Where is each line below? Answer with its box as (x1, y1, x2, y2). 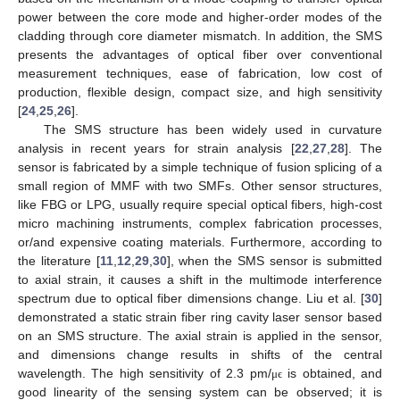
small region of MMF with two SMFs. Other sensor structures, (18, 178, 382, 193)
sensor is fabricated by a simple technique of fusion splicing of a (18, 159, 382, 174)
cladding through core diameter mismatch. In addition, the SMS (18, 28, 382, 43)
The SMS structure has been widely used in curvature (43, 121, 382, 137)
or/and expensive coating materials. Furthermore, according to (18, 234, 382, 249)
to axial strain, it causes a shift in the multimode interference (18, 271, 382, 287)
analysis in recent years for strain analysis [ (18, 140, 295, 155)
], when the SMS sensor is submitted (166, 253, 382, 268)
